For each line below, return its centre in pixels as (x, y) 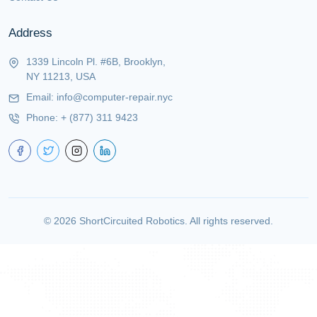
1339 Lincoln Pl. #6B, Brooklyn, (96, 62)
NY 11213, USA (61, 76)
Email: (40, 97)
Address (30, 33)
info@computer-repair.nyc (115, 97)
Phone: (44, 117)
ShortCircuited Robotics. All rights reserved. (175, 221)
